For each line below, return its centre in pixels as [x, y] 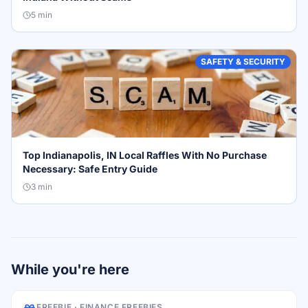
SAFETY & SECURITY [243, 62]
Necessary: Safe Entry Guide [90, 169]
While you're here [70, 269]
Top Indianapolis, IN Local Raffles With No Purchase [145, 155]
